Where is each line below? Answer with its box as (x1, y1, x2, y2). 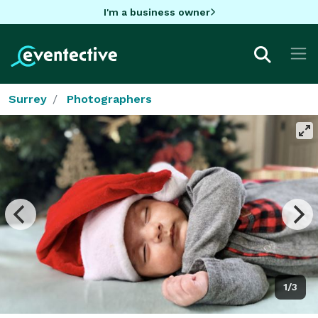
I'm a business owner (103, 6, 210, 18)
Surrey (9, 92, 47, 106)
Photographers (67, 92, 152, 106)
